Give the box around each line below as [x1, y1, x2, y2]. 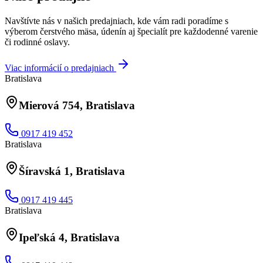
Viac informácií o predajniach [5, 63, 114, 73]
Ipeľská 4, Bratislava [19, 231, 120, 244]
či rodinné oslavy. [5, 37, 70, 47]
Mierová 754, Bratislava [19, 99, 135, 112]
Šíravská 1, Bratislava [19, 165, 125, 178]
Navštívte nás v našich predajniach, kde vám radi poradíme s [5, 16, 228, 26]
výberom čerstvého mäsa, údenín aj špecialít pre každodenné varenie [5, 26, 258, 36]
